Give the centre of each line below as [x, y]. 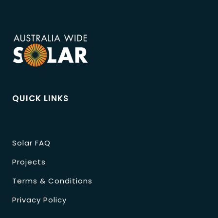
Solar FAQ [31, 143]
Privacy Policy [39, 200]
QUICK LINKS [40, 99]
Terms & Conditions [52, 181]
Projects [29, 162]
